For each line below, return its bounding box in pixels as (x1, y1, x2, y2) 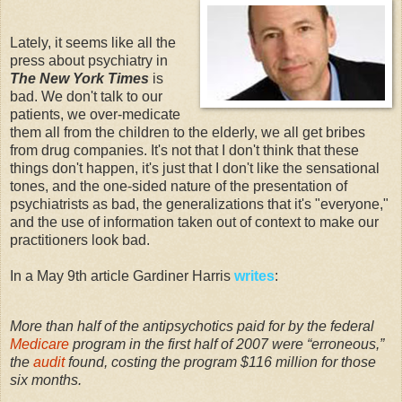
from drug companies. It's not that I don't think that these (10, 142, 359, 158)
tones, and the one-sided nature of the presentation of (10, 178, 347, 194)
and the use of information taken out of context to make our (10, 214, 379, 230)
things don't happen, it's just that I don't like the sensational (10, 160, 380, 176)
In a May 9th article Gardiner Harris (10, 267, 234, 284)
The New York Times (10, 70, 149, 86)
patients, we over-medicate (10, 106, 180, 122)
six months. (10, 371, 82, 388)
